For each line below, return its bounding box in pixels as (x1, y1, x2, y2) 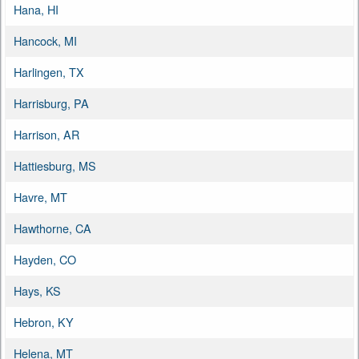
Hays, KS (14, 281, 61, 299)
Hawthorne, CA (14, 219, 91, 236)
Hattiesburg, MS (14, 156, 96, 174)
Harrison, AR (14, 125, 79, 143)
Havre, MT (14, 188, 67, 205)
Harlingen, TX (14, 63, 84, 80)
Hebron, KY (14, 313, 74, 330)
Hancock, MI (14, 31, 77, 49)
